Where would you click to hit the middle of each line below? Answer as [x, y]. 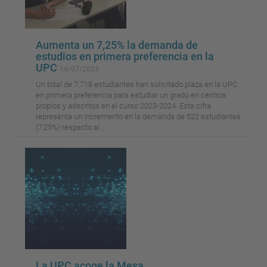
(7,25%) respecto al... [70, 128]
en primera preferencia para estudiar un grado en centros [131, 95]
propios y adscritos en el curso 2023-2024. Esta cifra [123, 106]
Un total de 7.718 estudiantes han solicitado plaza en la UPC [136, 85]
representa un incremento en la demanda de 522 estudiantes [138, 117]
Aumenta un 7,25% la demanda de [117, 45]
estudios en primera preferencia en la [125, 57]
